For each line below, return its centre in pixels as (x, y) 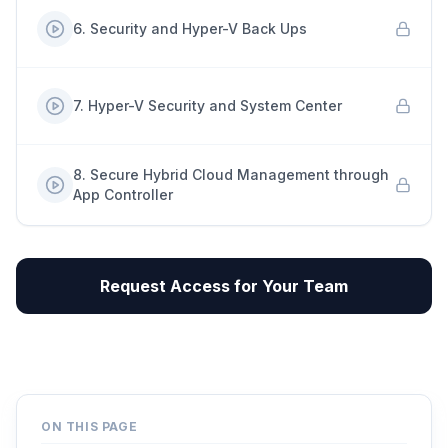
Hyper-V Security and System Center (215, 105)
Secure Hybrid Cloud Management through (239, 174)
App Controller (123, 194)
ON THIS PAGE (89, 426)
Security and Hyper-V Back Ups (198, 28)
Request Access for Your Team (224, 286)
